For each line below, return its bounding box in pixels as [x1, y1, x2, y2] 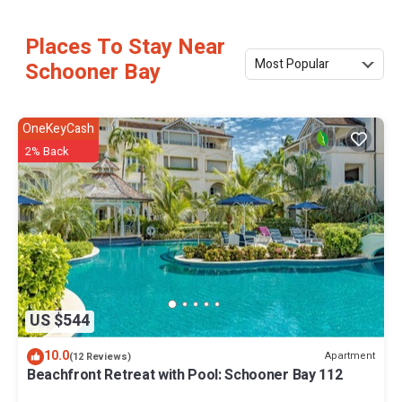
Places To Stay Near [25, 31, 225, 63]
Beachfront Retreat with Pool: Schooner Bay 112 [27, 363, 343, 386]
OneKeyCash [22, 118, 94, 138]
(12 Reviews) [69, 348, 131, 364]
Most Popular [255, 55, 329, 74]
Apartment [325, 348, 375, 364]
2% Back [25, 142, 69, 160]
